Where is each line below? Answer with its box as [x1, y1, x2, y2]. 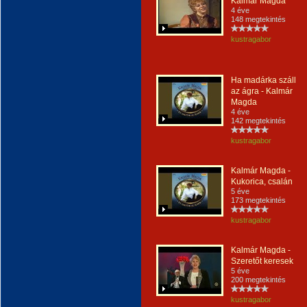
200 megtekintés [231, 275, 286, 284]
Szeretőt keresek [231, 256, 293, 266]
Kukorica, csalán [231, 177, 293, 186]
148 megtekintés [231, 15, 286, 23]
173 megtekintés [231, 196, 286, 204]
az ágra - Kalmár [231, 86, 293, 96]
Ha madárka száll [231, 75, 296, 85]
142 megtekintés [231, 116, 286, 125]
